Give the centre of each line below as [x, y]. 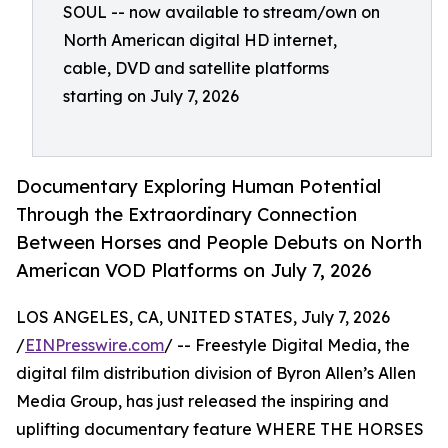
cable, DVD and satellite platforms [196, 68]
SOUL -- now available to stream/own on [221, 12]
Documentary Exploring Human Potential [198, 186]
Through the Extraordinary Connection [186, 214]
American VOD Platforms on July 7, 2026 [194, 270]
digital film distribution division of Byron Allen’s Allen [216, 373]
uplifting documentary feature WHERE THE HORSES [220, 429]
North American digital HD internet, [200, 40]
